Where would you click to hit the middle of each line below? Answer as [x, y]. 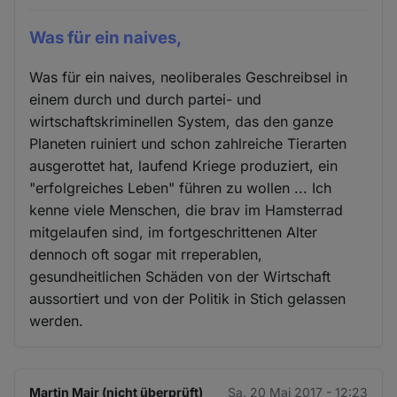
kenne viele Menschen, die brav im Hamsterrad [187, 210]
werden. [57, 321]
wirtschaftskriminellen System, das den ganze [182, 122]
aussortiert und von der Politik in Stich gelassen [188, 299]
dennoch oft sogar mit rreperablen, [146, 255]
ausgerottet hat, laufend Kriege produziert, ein [184, 166]
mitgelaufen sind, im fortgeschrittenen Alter [174, 233]
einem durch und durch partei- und [146, 100]
